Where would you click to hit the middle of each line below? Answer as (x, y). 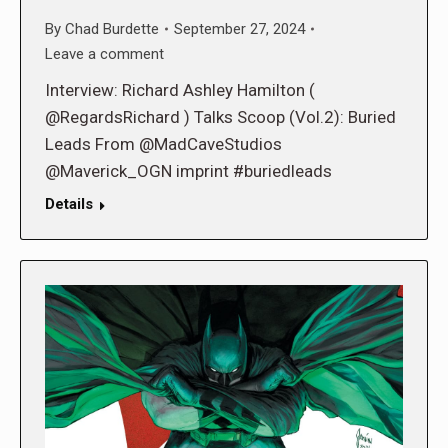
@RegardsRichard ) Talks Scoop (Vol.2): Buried (220, 116)
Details (69, 203)
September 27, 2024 (239, 28)
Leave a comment (104, 53)
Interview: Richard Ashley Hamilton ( (180, 89)
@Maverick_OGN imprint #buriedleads (188, 170)
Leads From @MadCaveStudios (163, 143)
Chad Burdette (112, 28)
